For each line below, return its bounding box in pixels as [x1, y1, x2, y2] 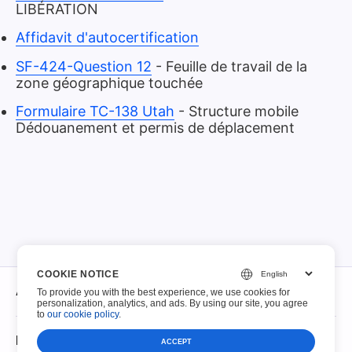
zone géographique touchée [16, 74, 203, 91]
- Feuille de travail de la [156, 57, 307, 75]
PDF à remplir [16, 333, 97, 347]
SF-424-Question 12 [16, 57, 152, 75]
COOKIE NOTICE [37, 268, 119, 280]
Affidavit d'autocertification [16, 29, 199, 46]
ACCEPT [160, 338, 192, 346]
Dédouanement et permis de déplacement [16, 119, 295, 137]
